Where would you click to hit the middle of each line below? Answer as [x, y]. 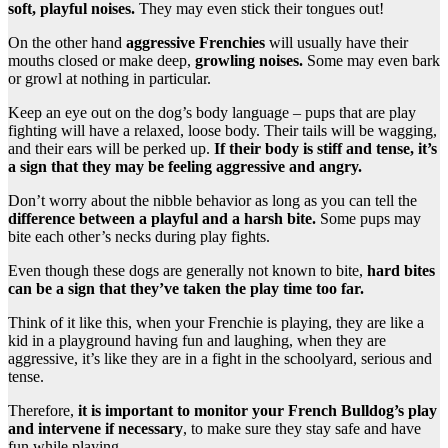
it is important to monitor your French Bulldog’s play [257, 411]
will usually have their [336, 43]
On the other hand [65, 43]
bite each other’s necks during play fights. [141, 237]
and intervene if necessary [95, 429]
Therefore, [43, 411]
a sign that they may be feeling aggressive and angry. [185, 167]
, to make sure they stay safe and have [302, 429]
